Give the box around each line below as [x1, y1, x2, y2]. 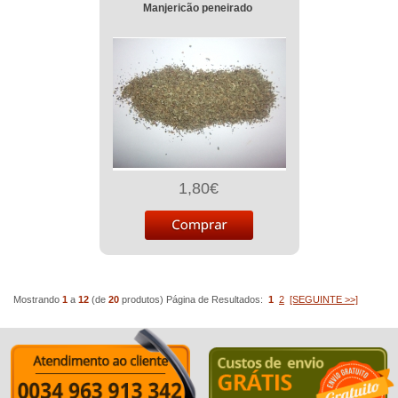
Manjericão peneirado [142, 2, 252, 14]
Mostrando [13, 294, 62, 305]
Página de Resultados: [166, 294, 268, 305]
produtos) [119, 294, 163, 305]
